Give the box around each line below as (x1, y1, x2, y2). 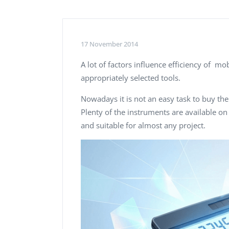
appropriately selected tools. (81, 73, 180, 83)
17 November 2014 (81, 39, 138, 49)
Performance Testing (78, 4, 140, 13)
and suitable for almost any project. (81, 120, 205, 130)
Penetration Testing (78, 22, 136, 31)
